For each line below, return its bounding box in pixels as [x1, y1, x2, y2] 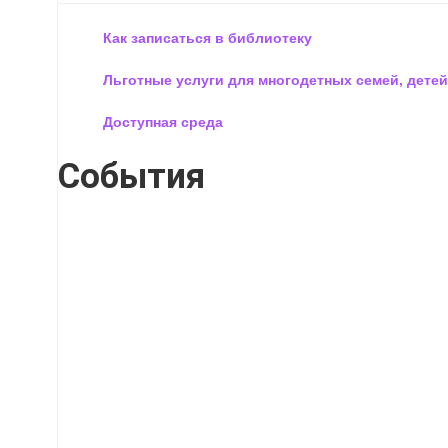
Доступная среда [103, 110, 223, 131]
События [58, 155, 205, 197]
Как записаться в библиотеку [103, 26, 312, 47]
